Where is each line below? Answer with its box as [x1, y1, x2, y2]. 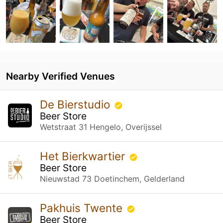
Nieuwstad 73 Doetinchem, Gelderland [40, 173, 185, 184]
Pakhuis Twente [40, 201, 125, 215]
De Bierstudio [40, 97, 113, 111]
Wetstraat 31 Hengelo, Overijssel [40, 121, 162, 132]
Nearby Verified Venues [6, 70, 115, 82]
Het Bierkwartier [40, 149, 128, 163]
